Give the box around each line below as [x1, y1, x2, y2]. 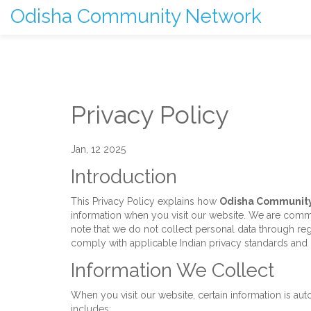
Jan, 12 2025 [71, 144, 126, 155]
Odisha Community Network [10, 5, 262, 28]
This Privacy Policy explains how [71, 196, 219, 207]
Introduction [71, 165, 177, 188]
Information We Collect [71, 259, 274, 282]
